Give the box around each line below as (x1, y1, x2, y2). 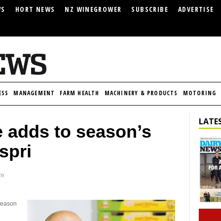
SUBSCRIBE (131, 4, 168, 14)
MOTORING (183, 89, 217, 97)
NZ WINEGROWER (65, 4, 122, 14)
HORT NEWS (15, 4, 55, 14)
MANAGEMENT (13, 89, 55, 97)
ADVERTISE (178, 4, 214, 14)
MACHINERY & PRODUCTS (104, 89, 178, 97)
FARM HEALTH (60, 89, 100, 97)
